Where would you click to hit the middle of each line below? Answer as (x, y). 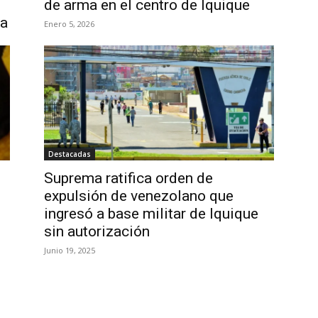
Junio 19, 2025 (70, 250)
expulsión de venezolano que (139, 196)
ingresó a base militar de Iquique (151, 214)
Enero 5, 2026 (69, 24)
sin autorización (99, 231)
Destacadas (70, 154)
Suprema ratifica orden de (128, 178)
